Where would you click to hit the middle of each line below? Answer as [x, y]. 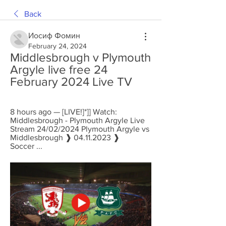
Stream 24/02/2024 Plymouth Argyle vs [80, 129]
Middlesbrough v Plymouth [80, 57]
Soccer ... [26, 146]
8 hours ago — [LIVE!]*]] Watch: [64, 112]
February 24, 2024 [58, 46]
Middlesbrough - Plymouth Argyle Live [77, 120]
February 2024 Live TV [71, 81]
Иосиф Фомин [54, 36]
